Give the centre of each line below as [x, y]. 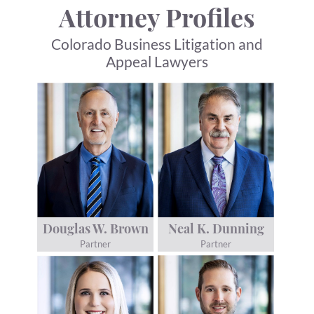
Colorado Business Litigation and [157, 44]
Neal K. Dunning [216, 228]
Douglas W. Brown [95, 228]
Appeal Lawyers [157, 62]
